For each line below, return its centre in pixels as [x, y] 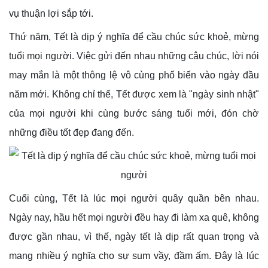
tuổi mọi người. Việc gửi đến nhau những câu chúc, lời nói [134, 56]
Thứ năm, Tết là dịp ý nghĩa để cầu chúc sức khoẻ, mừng [134, 36]
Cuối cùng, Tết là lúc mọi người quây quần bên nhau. [134, 198]
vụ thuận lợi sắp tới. [51, 13]
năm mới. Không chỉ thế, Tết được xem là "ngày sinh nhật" [134, 94]
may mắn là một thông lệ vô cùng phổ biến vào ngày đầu [134, 75]
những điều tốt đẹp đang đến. [71, 132]
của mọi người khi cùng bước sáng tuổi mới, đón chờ [134, 113]
